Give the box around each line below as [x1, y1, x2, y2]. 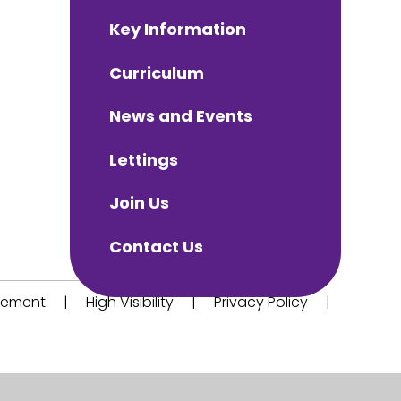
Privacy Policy [213, 292, 308, 313]
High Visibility [85, 292, 174, 313]
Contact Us [108, 235, 203, 259]
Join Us [108, 192, 169, 215]
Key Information [108, 18, 246, 41]
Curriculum [108, 61, 204, 84]
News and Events [108, 105, 252, 128]
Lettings [108, 148, 178, 171]
